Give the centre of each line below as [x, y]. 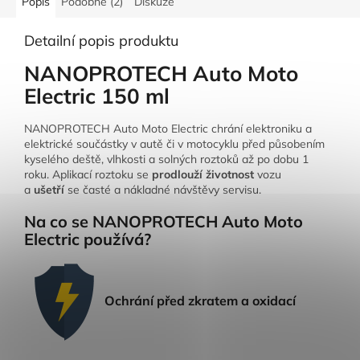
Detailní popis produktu [101, 40]
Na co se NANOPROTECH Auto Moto [164, 222]
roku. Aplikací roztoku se [88, 175]
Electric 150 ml [97, 96]
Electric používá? [88, 239]
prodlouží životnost [203, 175]
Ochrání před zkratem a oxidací [200, 300]
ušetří [49, 190]
